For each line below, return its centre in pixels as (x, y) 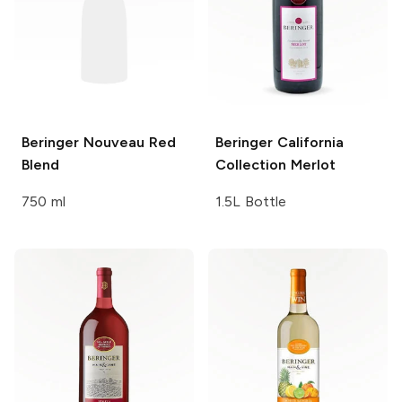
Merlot (311, 164)
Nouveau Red (127, 142)
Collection (251, 164)
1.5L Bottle (251, 201)
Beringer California (280, 142)
